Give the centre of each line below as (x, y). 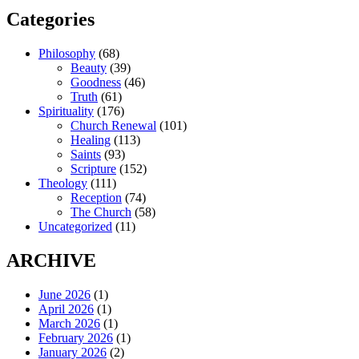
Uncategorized (75, 226)
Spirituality (66, 111)
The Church (101, 212)
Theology (63, 183)
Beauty (89, 67)
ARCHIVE (51, 260)
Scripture (93, 168)
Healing (91, 139)
